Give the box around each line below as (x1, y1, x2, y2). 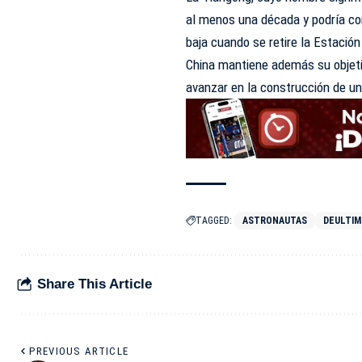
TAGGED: (196, 214, 233, 226)
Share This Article (37, 276, 152, 293)
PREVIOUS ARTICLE (29, 344, 129, 357)
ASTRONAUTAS (242, 214, 308, 226)
